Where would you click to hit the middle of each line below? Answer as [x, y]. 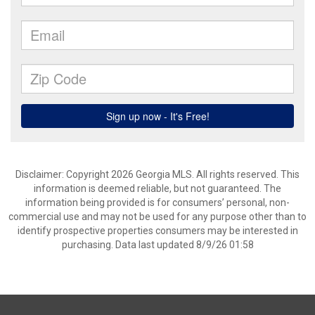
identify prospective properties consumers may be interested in [157, 231]
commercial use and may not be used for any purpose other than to [157, 217]
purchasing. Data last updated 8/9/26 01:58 [157, 245]
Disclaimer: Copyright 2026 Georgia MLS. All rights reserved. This [157, 174]
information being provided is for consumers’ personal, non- [157, 202]
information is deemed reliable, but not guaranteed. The [157, 188]
